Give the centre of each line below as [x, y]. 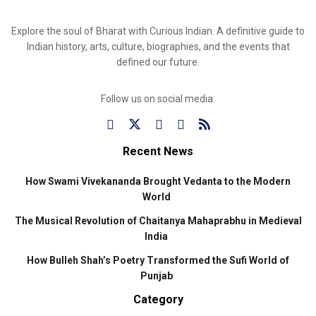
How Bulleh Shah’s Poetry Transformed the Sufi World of [158, 261]
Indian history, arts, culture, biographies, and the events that [158, 47]
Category [158, 300]
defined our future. [158, 62]
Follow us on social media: [158, 99]
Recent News [158, 152]
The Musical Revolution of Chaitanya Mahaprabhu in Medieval [158, 221]
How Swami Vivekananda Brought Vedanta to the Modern [158, 182]
